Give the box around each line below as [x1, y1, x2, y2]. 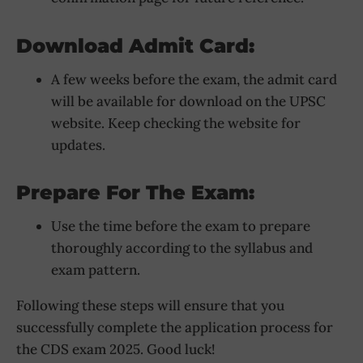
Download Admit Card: [16, 33, 254, 58]
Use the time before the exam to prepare [50, 217, 310, 236]
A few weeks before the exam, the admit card [50, 70, 337, 88]
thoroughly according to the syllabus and [50, 239, 313, 258]
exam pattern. [50, 261, 140, 280]
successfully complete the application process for [16, 318, 333, 337]
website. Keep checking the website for [50, 113, 301, 132]
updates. [50, 135, 105, 154]
